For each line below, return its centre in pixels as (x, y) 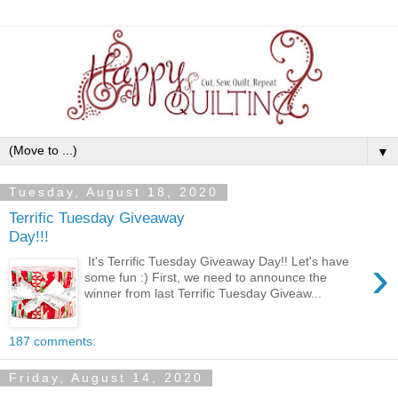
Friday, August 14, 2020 (106, 378)
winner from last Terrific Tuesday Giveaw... (203, 294)
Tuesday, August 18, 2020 (114, 192)
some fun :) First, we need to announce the (206, 278)
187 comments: (52, 342)
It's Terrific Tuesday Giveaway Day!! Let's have (217, 262)
